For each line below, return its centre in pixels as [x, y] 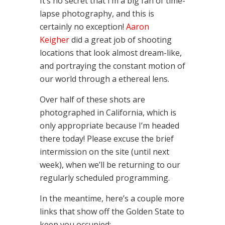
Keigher [54, 40]
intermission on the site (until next [104, 152]
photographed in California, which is [108, 113]
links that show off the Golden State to [112, 212]
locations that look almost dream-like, [111, 53]
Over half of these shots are [92, 100]
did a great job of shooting [121, 40]
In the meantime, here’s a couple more [112, 199]
